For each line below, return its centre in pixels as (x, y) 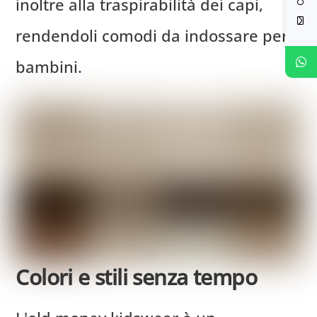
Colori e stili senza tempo (136, 277)
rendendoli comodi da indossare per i (156, 36)
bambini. (49, 67)
